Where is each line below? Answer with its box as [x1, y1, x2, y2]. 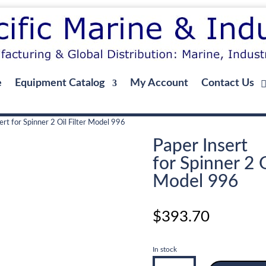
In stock [153, 245, 177, 253]
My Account [130, 78, 188, 88]
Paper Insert [153, 137, 248, 155]
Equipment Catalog [15, 78, 105, 88]
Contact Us [201, 78, 254, 88]
